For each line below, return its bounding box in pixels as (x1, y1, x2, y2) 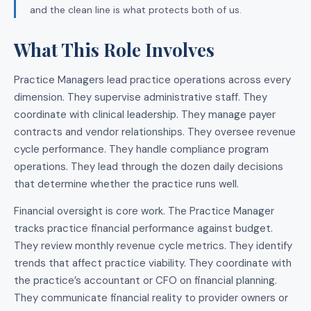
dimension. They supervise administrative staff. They (14, 90, 267, 104)
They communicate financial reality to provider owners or (14, 291, 288, 305)
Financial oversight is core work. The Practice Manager (14, 204, 274, 219)
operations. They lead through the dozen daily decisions (14, 159, 283, 174)
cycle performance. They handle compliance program (14, 142, 269, 156)
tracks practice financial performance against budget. (14, 221, 273, 236)
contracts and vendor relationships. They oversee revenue (14, 124, 296, 139)
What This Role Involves (14, 37, 215, 62)
